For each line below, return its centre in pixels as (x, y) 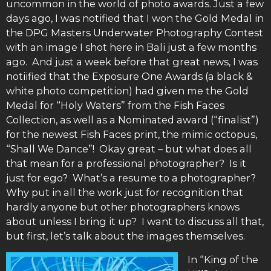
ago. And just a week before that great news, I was (132, 62)
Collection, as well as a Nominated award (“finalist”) (132, 120)
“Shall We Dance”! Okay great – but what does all (129, 149)
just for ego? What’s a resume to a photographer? (132, 178)
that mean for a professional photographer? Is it (126, 164)
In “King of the (223, 259)
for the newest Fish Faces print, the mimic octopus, (132, 135)
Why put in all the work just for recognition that (125, 193)
